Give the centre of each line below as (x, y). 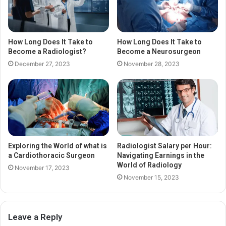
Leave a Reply (35, 217)
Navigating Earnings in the (161, 156)
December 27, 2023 (42, 64)
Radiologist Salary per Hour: (164, 146)
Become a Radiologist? (47, 52)
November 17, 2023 (42, 168)
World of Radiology (149, 165)
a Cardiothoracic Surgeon (51, 156)
